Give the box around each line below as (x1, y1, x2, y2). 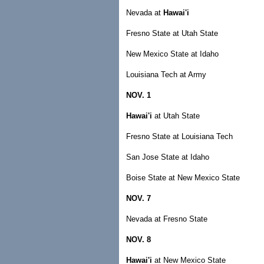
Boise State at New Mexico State (126, 173, 240, 182)
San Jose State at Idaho (126, 153, 209, 161)
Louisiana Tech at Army (126, 70, 206, 79)
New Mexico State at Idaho (126, 49, 219, 58)
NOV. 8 (126, 235, 151, 244)
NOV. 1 (126, 91, 151, 100)
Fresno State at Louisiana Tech (126, 132, 233, 141)
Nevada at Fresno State (126, 214, 207, 223)
